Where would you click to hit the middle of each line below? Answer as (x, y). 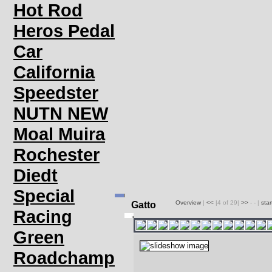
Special (44, 196)
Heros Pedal (64, 31)
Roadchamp (64, 258)
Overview (189, 202)
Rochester (56, 155)
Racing (43, 216)
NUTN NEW (61, 113)
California (54, 72)
